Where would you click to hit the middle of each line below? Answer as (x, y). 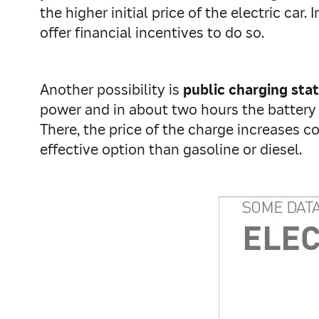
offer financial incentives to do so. (152, 33)
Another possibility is (111, 90)
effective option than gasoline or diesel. (171, 150)
